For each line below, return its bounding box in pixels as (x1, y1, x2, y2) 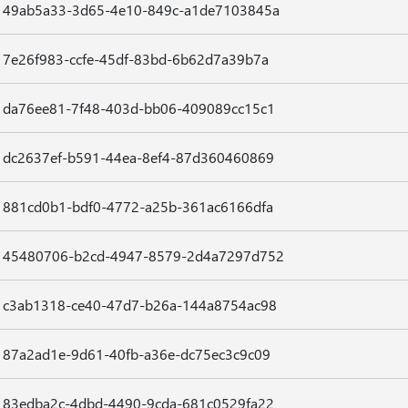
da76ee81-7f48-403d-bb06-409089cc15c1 (2, 98, 275, 117)
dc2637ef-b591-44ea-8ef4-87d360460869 (2, 148, 274, 167)
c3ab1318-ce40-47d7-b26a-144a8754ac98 (2, 295, 277, 314)
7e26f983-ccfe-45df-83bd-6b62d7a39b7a (2, 49, 269, 68)
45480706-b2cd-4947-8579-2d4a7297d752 (2, 246, 284, 265)
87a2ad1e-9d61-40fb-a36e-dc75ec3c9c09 (2, 344, 270, 363)
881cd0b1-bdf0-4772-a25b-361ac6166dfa (2, 197, 273, 216)
